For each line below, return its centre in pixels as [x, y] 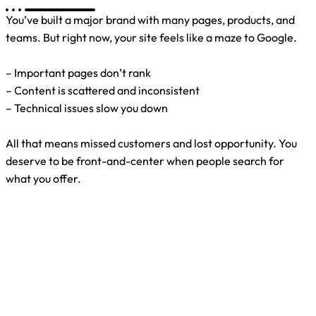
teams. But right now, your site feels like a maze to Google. [151, 37]
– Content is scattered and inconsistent [103, 90]
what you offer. [43, 178]
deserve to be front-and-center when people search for [145, 160]
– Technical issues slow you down [87, 108]
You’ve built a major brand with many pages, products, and [150, 19]
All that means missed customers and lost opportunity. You [151, 143]
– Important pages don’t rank [78, 72]
